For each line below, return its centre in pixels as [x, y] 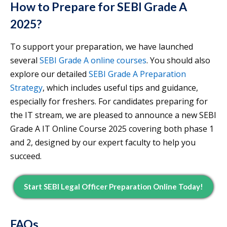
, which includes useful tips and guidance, [120, 88]
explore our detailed [49, 74]
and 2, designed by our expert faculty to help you [103, 143]
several [25, 61]
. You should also [178, 61]
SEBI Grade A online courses [93, 61]
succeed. [26, 156]
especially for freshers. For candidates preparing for [109, 102]
